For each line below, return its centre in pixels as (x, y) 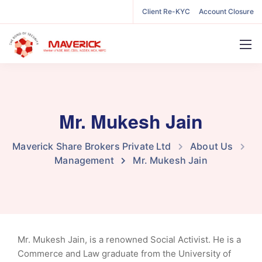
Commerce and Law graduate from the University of (124, 254)
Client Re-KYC (166, 11)
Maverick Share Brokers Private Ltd (92, 146)
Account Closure (226, 11)
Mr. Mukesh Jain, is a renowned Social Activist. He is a (129, 239)
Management (84, 160)
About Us (212, 146)
